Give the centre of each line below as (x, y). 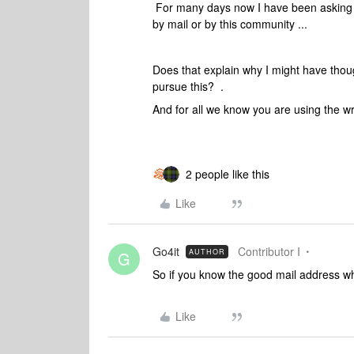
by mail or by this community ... (230, 24)
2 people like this (228, 174)
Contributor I (269, 251)
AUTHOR (207, 252)
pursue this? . (188, 86)
